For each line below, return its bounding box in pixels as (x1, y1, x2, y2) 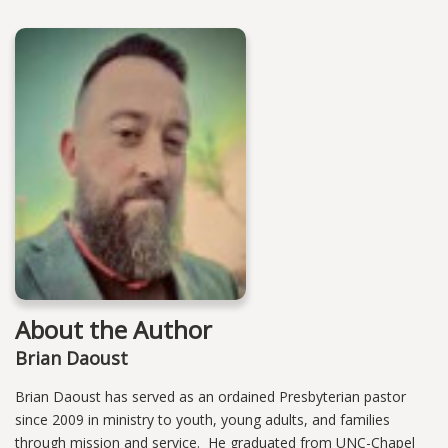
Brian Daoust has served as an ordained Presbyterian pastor (15, 387, 406, 407)
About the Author (15, 313, 212, 347)
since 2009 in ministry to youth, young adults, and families (15, 410, 390, 430)
